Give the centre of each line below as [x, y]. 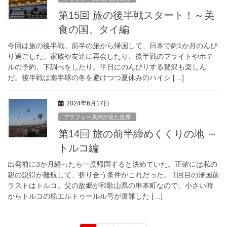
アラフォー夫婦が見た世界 [98, 117]
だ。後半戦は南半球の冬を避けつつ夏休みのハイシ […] [96, 78]
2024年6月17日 [88, 104]
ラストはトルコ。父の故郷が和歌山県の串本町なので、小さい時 [110, 185]
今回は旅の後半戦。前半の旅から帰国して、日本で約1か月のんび [112, 46]
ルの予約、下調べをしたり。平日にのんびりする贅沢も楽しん [107, 67]
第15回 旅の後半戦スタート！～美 [136, 15]
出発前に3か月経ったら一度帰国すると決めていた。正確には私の [112, 164]
